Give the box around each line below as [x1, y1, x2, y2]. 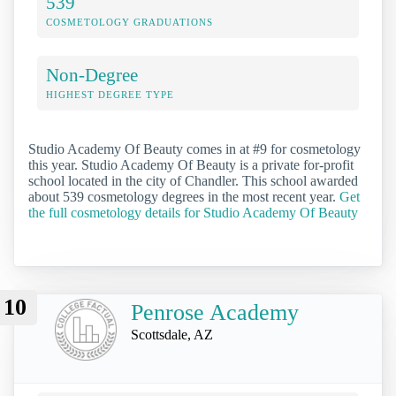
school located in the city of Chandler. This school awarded [28, 172, 358, 188]
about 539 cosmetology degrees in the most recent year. [28, 188, 339, 204]
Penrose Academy [131, 300, 299, 326]
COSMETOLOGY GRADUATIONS [46, 16, 213, 27]
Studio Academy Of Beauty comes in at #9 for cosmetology [28, 141, 361, 156]
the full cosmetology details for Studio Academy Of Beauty [28, 204, 358, 220]
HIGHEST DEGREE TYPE [46, 88, 174, 100]
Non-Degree [46, 64, 138, 85]
